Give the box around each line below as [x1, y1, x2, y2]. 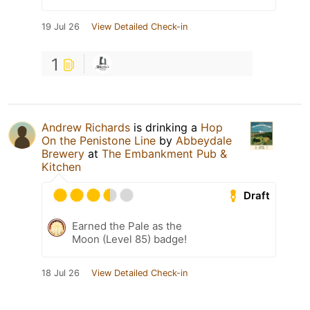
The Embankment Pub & [102, 147, 227, 161]
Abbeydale [176, 134, 232, 148]
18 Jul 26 [42, 268, 80, 279]
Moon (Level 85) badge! [72, 232, 187, 246]
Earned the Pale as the [72, 219, 182, 233]
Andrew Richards [42, 120, 130, 135]
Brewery [42, 147, 84, 161]
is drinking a [130, 120, 201, 135]
